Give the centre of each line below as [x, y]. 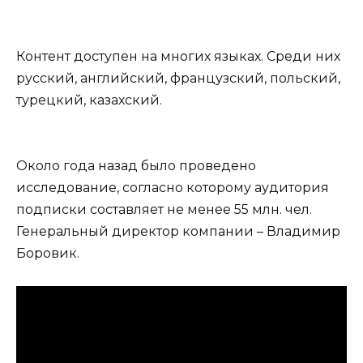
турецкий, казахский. [89, 100]
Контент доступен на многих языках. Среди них [178, 56]
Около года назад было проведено [136, 166]
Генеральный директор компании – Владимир [178, 232]
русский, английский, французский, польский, [178, 78]
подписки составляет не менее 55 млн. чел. [164, 210]
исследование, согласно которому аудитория [173, 188]
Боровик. [48, 254]
